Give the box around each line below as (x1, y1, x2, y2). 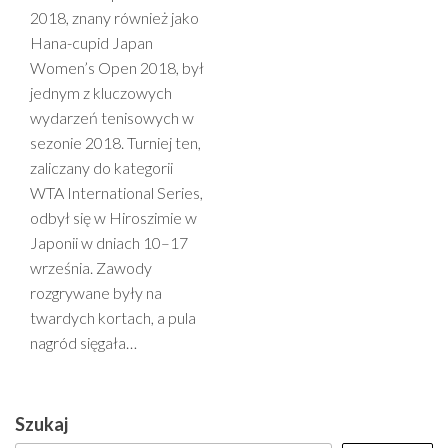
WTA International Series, (30, 183, 203, 202)
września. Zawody (30, 258, 152, 277)
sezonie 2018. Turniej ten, (30, 133, 201, 152)
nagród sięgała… (30, 333, 137, 352)
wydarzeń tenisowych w (30, 108, 194, 127)
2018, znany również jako (30, 8, 199, 27)
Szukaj (15, 413, 68, 435)
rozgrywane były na (30, 283, 162, 302)
